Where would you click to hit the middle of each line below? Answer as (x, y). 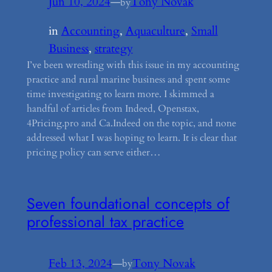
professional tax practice (105, 221)
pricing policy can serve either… (93, 153)
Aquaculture (155, 31)
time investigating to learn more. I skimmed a (120, 94)
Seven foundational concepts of (128, 203)
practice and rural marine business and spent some (128, 80)
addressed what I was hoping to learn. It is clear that (131, 138)
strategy (114, 49)
